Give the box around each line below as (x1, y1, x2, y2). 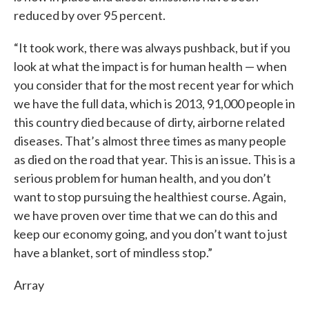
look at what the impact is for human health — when (14, 59, 287, 74)
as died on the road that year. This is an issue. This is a (14, 152, 295, 168)
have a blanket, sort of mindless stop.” (14, 245, 212, 261)
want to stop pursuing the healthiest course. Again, (14, 189, 286, 205)
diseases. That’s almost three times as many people (14, 133, 286, 149)
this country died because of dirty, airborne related (14, 114, 285, 130)
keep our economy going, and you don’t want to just (14, 226, 288, 242)
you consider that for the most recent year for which (14, 77, 294, 93)
